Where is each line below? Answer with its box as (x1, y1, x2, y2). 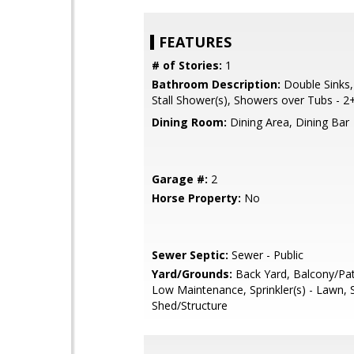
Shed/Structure (152, 298, 228, 313)
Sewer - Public (228, 247, 303, 262)
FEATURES (159, 32, 232, 51)
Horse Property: (152, 190, 241, 205)
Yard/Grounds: (152, 266, 232, 281)
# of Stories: (152, 58, 222, 73)
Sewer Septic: (152, 247, 228, 262)
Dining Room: (152, 115, 227, 130)
